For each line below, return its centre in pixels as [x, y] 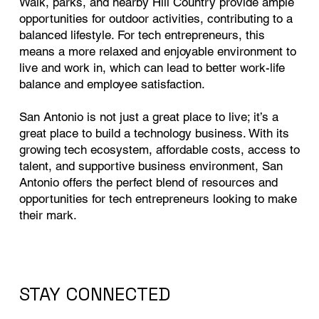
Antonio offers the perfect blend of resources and [149, 183]
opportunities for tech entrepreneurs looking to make [158, 199]
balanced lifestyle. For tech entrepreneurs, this [142, 35]
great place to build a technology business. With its [155, 134]
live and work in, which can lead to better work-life [152, 68]
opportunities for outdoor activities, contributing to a [156, 19]
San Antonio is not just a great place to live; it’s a [149, 117]
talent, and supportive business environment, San [151, 166]
